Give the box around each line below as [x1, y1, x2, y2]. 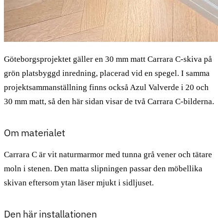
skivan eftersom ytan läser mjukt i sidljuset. [4, 178, 154, 187]
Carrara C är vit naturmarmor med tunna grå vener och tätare [4, 149, 212, 159]
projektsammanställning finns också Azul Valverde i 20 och [4, 82, 209, 92]
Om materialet [4, 126, 65, 139]
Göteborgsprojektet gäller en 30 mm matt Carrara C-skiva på [4, 54, 212, 64]
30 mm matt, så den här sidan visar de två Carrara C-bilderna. [4, 96, 214, 106]
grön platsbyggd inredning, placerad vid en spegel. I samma [4, 68, 210, 78]
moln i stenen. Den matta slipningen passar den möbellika [4, 163, 202, 173]
